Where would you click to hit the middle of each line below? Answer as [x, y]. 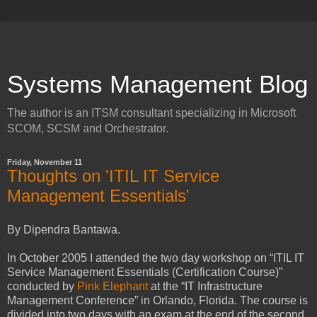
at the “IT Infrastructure [205, 286]
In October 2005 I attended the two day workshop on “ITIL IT [156, 258]
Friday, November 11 [45, 162]
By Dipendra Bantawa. [64, 229]
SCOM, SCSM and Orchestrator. [88, 128]
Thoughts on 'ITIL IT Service [113, 176]
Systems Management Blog [157, 84]
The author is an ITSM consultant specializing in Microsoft [151, 113]
